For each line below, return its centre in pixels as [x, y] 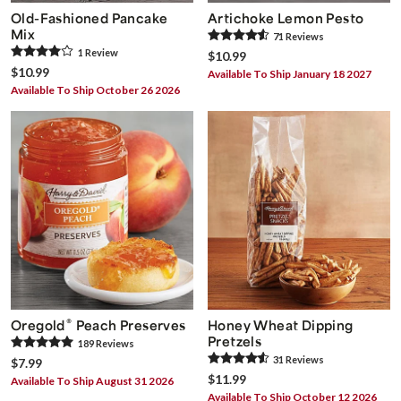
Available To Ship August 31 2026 [92, 381]
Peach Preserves [129, 325]
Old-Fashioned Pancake [90, 17]
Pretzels [235, 341]
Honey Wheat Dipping [281, 325]
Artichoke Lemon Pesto [286, 17]
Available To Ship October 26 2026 [95, 90]
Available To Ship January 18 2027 [290, 73]
